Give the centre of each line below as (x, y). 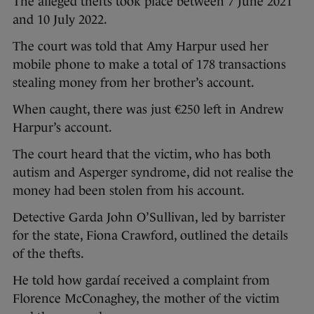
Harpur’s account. (62, 128)
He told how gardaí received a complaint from (141, 281)
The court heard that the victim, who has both (142, 155)
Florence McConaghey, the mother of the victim (146, 299)
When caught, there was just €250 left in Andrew (148, 110)
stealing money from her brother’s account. (134, 83)
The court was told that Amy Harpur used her (141, 47)
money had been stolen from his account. (129, 191)
